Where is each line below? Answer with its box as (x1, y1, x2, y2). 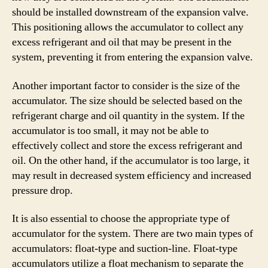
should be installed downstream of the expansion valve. (12, 5, 249, 19)
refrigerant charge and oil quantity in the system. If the (12, 108, 245, 123)
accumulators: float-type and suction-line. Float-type (12, 242, 237, 255)
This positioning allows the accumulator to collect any (12, 20, 243, 34)
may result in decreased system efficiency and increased (12, 168, 251, 182)
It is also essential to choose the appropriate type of (12, 212, 230, 226)
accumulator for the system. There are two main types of (12, 227, 253, 240)
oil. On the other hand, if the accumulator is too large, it (12, 153, 249, 167)
